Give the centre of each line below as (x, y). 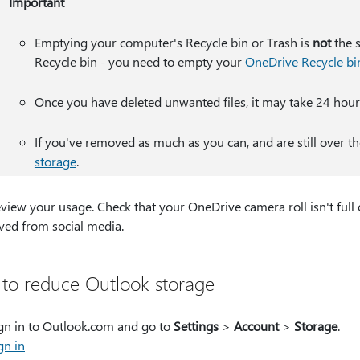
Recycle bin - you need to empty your (139, 61)
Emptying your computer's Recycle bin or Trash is (173, 42)
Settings (196, 326)
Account (256, 326)
